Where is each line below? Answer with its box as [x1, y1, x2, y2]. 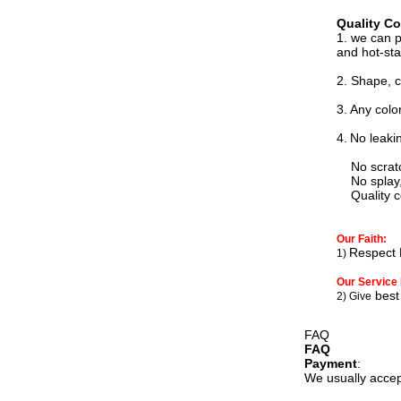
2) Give [337, 290, 371, 303]
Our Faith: [337, 233, 387, 245]
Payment [304, 356, 357, 371]
